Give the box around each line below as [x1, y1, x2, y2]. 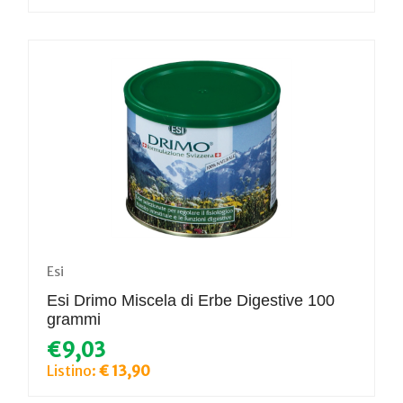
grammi [47, 309, 101, 328]
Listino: [47, 361, 99, 380]
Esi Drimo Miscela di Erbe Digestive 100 [47, 291, 335, 309]
